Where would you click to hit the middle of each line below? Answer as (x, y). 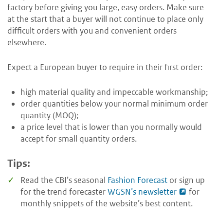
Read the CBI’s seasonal (64, 180)
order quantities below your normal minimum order (114, 104)
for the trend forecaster (64, 191)
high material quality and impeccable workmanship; (114, 92)
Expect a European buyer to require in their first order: (105, 67)
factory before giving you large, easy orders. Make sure (106, 8)
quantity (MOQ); (49, 116)
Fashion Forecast (137, 180)
